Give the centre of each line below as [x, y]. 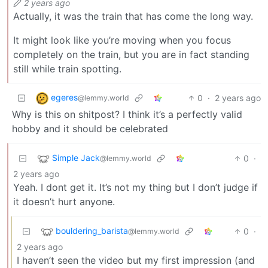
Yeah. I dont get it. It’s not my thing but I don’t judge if [135, 187]
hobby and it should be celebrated [90, 128]
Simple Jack [76, 158]
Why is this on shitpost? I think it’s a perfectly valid [127, 114]
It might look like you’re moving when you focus [122, 40]
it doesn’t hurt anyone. [64, 201]
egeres [64, 98]
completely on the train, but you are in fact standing [131, 54]
